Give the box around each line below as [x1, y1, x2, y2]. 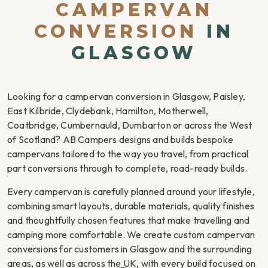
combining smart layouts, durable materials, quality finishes [7, 200, 255, 212]
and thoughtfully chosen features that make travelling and [7, 214, 250, 226]
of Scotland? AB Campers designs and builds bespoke [7, 133, 234, 145]
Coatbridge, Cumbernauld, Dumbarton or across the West [7, 119, 252, 131]
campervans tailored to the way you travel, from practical [7, 148, 249, 160]
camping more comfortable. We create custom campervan [7, 229, 255, 240]
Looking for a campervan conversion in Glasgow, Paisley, [7, 90, 246, 102]
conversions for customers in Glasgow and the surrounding [7, 243, 252, 255]
